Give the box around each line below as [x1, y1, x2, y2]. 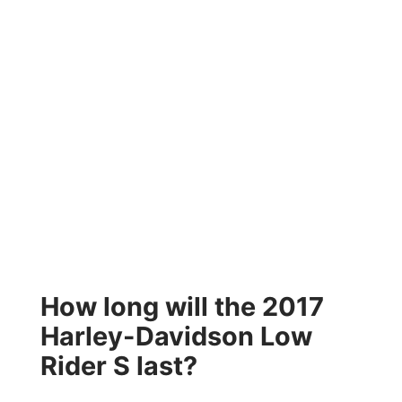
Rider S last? [39, 350, 197, 381]
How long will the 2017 [39, 291, 324, 322]
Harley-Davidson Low [39, 320, 312, 352]
